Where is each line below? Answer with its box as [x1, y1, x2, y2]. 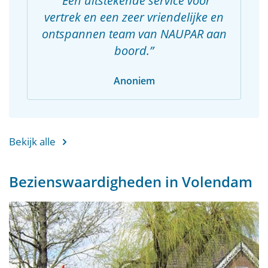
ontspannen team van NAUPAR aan [41, 26, 227, 42]
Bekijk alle [9, 135, 56, 148]
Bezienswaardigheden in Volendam [9, 172, 252, 191]
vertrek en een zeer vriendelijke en [44, 9, 224, 25]
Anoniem [113, 74, 155, 87]
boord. [114, 42, 150, 59]
